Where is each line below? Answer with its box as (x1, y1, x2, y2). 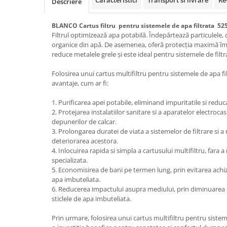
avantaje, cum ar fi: (52, 79, 108, 88)
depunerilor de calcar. (52, 117, 117, 127)
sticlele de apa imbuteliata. (52, 194, 131, 204)
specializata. (52, 156, 88, 165)
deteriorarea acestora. (52, 136, 118, 146)
